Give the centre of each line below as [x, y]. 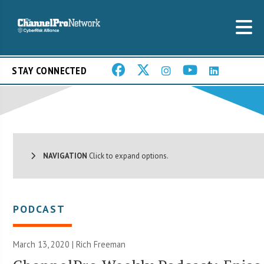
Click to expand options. [128, 156]
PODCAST [39, 209]
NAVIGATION [62, 156]
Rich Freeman [101, 244]
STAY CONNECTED [49, 71]
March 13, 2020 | [45, 244]
